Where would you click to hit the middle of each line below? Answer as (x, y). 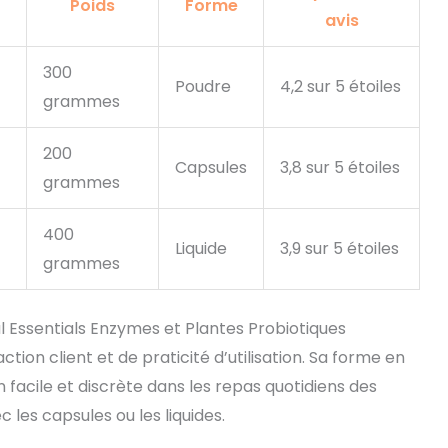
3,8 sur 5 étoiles (340, 168)
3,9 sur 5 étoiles (339, 249)
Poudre (203, 87)
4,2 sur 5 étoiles (340, 87)
